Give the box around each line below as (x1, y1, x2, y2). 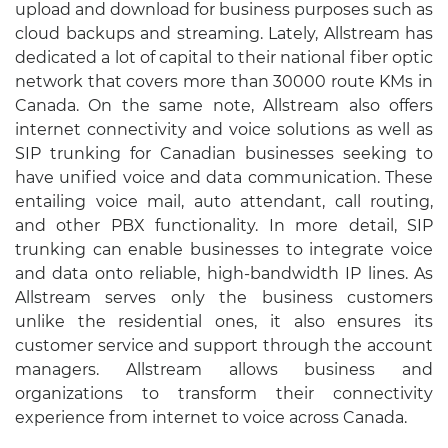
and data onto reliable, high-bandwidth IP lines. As (15, 263, 433, 283)
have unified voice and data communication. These (15, 167, 433, 187)
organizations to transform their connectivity (15, 383, 433, 403)
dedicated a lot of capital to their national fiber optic (15, 47, 433, 67)
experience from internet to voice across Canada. (15, 407, 407, 427)
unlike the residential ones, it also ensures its (15, 311, 433, 331)
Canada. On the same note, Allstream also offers (15, 95, 433, 115)
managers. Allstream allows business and (15, 359, 433, 379)
